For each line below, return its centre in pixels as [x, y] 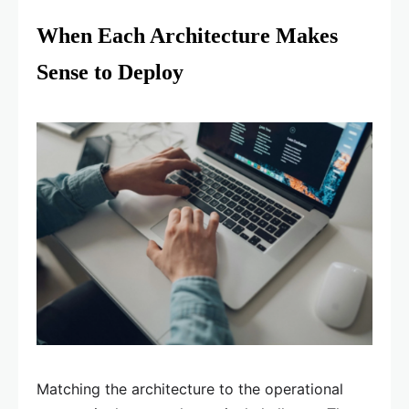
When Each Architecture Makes [187, 35]
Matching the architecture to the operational [190, 389]
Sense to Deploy [110, 72]
